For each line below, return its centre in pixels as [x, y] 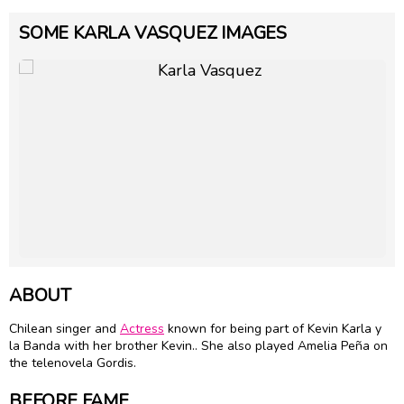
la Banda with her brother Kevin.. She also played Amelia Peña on [198, 346]
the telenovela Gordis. [73, 363]
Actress [142, 329]
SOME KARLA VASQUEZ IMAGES [153, 32]
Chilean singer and [64, 329]
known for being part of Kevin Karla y [273, 329]
